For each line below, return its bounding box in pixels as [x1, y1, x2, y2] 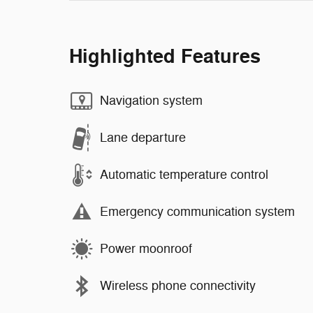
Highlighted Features [69, 44, 261, 69]
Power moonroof [100, 241, 192, 257]
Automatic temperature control [100, 167, 268, 183]
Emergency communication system [100, 204, 295, 220]
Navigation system [100, 93, 203, 109]
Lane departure [100, 130, 186, 146]
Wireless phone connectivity [100, 278, 256, 294]
